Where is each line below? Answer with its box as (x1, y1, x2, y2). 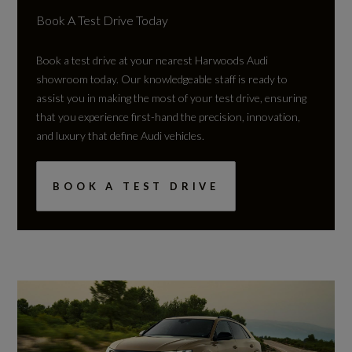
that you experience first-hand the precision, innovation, (36, 109, 301, 123)
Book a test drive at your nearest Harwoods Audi (36, 53, 269, 67)
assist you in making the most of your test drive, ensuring (36, 90, 307, 104)
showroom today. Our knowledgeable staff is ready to (36, 71, 288, 86)
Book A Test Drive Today (36, 12, 169, 27)
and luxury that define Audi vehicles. (36, 128, 205, 142)
